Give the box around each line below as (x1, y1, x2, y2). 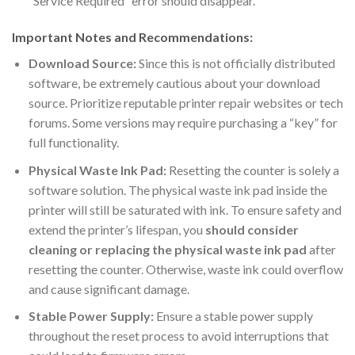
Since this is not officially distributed (136, 55, 335, 71)
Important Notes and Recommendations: (12, 29, 253, 45)
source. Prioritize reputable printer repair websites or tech (28, 95, 343, 111)
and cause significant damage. (28, 281, 189, 296)
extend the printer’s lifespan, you (28, 221, 205, 237)
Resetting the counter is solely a (166, 162, 339, 177)
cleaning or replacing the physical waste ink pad (28, 241, 307, 257)
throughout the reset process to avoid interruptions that (28, 328, 329, 344)
